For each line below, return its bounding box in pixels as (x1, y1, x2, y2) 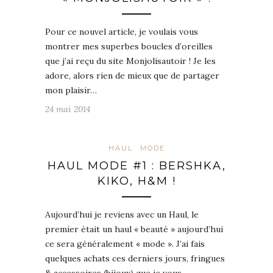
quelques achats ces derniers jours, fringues (45, 253, 225, 264)
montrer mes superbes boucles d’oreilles (45, 41, 213, 52)
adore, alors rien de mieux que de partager (45, 70, 219, 82)
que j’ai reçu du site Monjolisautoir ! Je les (45, 55, 216, 67)
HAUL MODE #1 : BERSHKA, (47, 159, 226, 173)
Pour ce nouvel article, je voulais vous (45, 26, 198, 38)
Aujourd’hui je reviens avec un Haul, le (45, 209, 199, 221)
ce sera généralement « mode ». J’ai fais (45, 238, 205, 250)
